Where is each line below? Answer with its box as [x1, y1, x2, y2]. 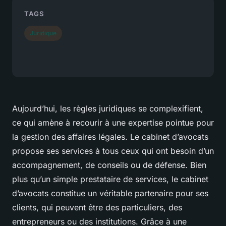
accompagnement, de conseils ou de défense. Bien [12, 159, 206, 170]
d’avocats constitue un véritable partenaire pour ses [12, 188, 208, 198]
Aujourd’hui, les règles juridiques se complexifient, [12, 103, 203, 114]
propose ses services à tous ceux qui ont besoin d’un [12, 145, 214, 156]
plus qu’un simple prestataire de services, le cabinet [12, 174, 208, 184]
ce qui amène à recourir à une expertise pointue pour [12, 117, 214, 128]
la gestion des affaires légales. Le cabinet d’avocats [12, 131, 208, 142]
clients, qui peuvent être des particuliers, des [12, 202, 182, 212]
